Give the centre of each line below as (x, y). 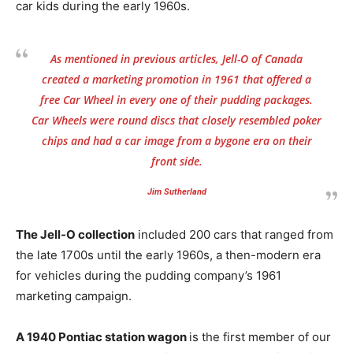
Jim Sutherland (176, 191)
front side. (176, 161)
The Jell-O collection (75, 234)
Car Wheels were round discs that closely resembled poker (176, 120)
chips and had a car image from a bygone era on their (176, 140)
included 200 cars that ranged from (234, 234)
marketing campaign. (74, 295)
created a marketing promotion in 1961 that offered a (176, 79)
